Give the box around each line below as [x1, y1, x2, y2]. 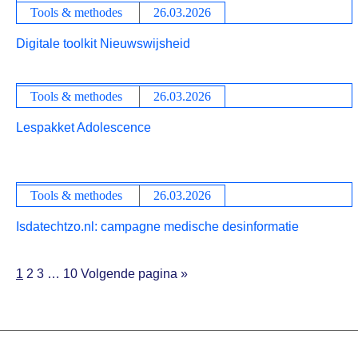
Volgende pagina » [81, 267, 188, 280]
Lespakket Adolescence [16, 121, 151, 134]
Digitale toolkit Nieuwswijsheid [16, 37, 190, 50]
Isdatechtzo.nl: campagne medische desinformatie [16, 220, 299, 233]
